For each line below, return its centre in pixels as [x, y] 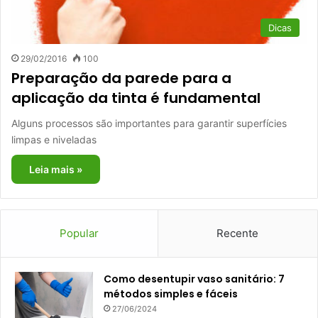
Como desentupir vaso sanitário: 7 [194, 279]
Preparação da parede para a [121, 78]
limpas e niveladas [54, 139]
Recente [238, 233]
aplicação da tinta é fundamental [136, 98]
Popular [79, 233]
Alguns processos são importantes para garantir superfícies [149, 123]
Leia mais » [56, 169]
